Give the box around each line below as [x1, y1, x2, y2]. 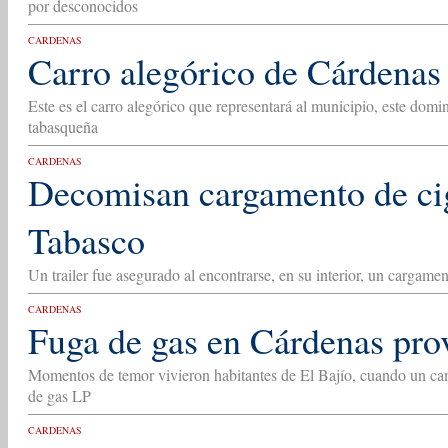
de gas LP [28, 385, 91, 406]
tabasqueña [28, 116, 98, 137]
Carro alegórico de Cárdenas [28, 47, 441, 95]
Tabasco [28, 216, 145, 264]
